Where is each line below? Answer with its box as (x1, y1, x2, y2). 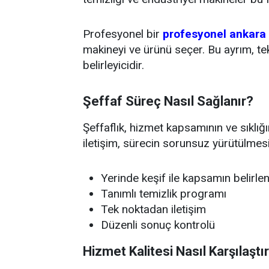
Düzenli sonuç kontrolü (101, 218, 215, 232)
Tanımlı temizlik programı (101, 187, 226, 201)
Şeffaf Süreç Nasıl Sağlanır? (83, 94, 253, 109)
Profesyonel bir (83, 27, 163, 41)
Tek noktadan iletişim (101, 202, 206, 216)
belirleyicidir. (83, 58, 144, 72)
